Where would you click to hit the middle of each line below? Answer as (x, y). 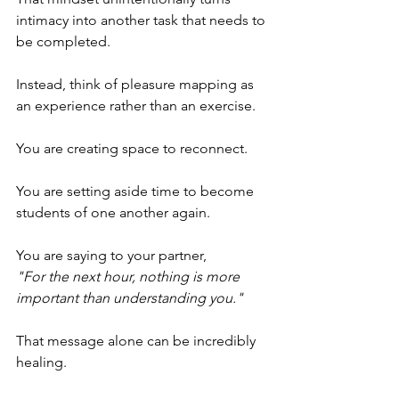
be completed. (63, 41)
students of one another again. (113, 212)
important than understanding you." (130, 297)
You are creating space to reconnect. (132, 148)
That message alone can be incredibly (138, 340)
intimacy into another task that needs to (142, 20)
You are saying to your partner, (111, 255)
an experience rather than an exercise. (136, 105)
